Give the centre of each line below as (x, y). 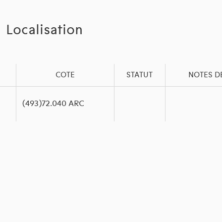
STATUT (140, 75)
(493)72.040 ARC (53, 104)
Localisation (45, 30)
